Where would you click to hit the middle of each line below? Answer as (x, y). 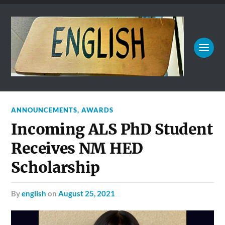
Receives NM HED (77, 149)
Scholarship (56, 168)
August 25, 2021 (87, 194)
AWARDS (98, 110)
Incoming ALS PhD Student (112, 130)
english (34, 194)
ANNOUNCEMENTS (44, 110)
